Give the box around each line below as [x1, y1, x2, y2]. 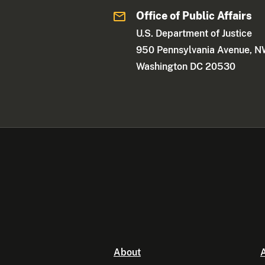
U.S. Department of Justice [136, 27, 253, 39]
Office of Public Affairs [136, 9, 253, 22]
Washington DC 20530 [136, 60, 236, 72]
